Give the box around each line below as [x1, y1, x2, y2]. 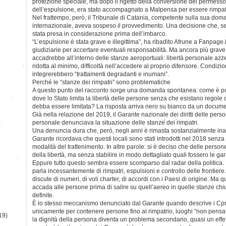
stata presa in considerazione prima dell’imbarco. [32, 30, 167, 37]
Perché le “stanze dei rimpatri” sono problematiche [32, 78, 171, 86]
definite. [32, 191, 54, 199]
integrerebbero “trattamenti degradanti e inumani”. [32, 70, 169, 78]
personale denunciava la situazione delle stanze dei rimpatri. [32, 119, 199, 126]
